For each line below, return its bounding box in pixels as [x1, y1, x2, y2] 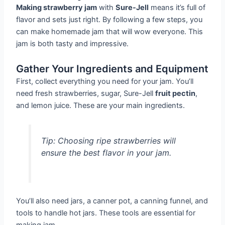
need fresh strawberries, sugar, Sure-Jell [16, 89, 156, 98]
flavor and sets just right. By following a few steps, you [16, 15, 203, 24]
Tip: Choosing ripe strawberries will [41, 135, 176, 146]
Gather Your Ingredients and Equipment [16, 63, 209, 75]
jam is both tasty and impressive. [16, 39, 129, 48]
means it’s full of [149, 3, 206, 12]
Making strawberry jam [16, 3, 97, 12]
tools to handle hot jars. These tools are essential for [16, 208, 196, 217]
